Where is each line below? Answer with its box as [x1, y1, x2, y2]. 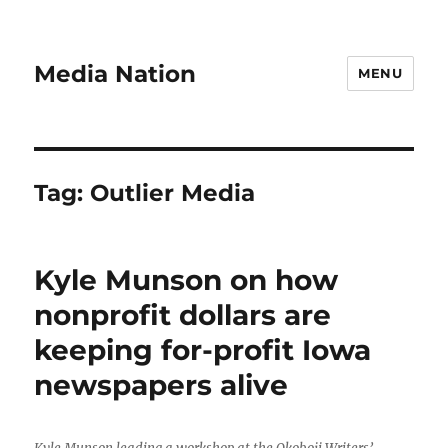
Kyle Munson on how [34, 263, 339, 297]
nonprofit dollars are [34, 298, 332, 332]
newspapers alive [34, 368, 289, 402]
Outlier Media [90, 179, 256, 207]
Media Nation [34, 59, 197, 88]
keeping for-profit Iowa [34, 333, 372, 367]
